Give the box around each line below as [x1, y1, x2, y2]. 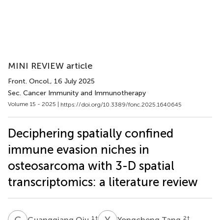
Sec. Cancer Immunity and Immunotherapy [8, 89, 146, 97]
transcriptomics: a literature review [8, 174, 198, 189]
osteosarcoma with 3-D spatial [8, 158, 174, 173]
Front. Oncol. [8, 77, 50, 85]
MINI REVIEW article [8, 60, 93, 71]
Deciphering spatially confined [8, 126, 173, 140]
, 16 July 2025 [50, 77, 95, 85]
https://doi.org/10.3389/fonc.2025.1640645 [60, 101, 182, 108]
